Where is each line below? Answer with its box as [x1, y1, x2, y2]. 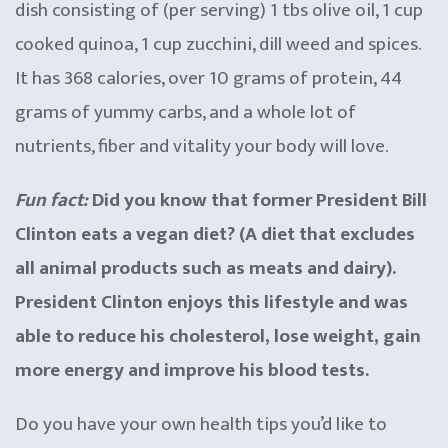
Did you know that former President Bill [92, 184, 427, 216]
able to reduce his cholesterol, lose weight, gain [15, 320, 421, 352]
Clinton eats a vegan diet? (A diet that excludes [15, 218, 415, 250]
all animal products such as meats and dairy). [15, 252, 396, 284]
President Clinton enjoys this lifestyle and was [15, 286, 408, 318]
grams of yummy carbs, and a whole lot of [15, 96, 356, 128]
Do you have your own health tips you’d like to [15, 408, 387, 440]
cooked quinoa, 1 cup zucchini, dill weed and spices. [15, 28, 420, 60]
